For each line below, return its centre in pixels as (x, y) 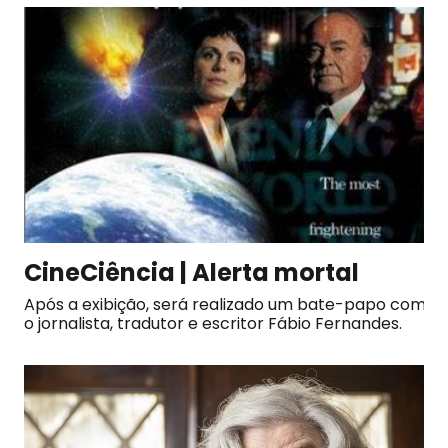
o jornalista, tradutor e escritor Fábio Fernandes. (215, 323)
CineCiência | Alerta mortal (191, 272)
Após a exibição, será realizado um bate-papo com (225, 304)
